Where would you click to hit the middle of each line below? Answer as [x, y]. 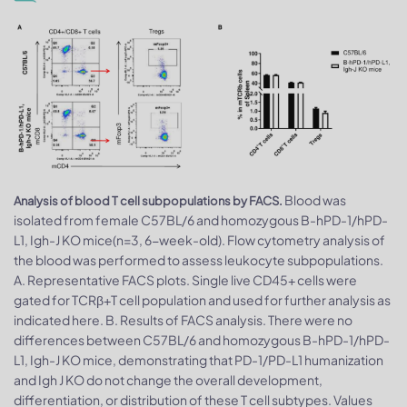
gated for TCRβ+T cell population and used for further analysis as [202, 299]
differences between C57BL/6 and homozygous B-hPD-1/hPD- [202, 339]
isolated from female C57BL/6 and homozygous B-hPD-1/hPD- [201, 219]
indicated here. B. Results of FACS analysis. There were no [183, 319]
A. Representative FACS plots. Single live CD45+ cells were [185, 279]
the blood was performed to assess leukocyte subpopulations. [199, 259]
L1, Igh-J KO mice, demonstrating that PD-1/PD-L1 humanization [199, 359]
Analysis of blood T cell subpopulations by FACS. [149, 200]
